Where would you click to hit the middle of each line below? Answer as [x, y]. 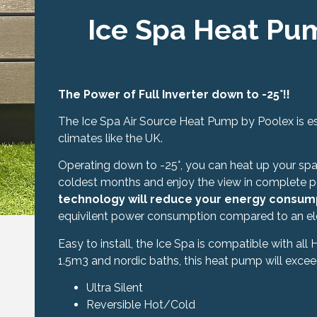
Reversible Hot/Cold [140, 305]
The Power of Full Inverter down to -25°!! [174, 94]
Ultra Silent [114, 288]
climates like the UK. [110, 139]
